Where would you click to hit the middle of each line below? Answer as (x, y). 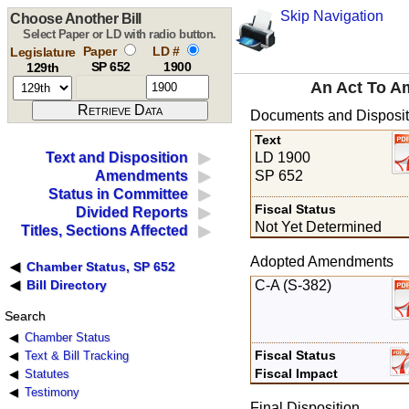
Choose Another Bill (76, 19)
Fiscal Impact (297, 373)
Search (25, 316)
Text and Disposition (117, 158)
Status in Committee (119, 194)
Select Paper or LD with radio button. (120, 34)
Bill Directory (67, 285)
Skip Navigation (331, 16)
